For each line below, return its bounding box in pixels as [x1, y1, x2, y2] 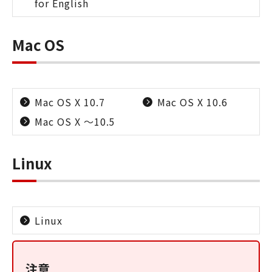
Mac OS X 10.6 [157, 95, 228, 109]
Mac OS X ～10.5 [35, 114, 115, 129]
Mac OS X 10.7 [35, 95, 105, 109]
